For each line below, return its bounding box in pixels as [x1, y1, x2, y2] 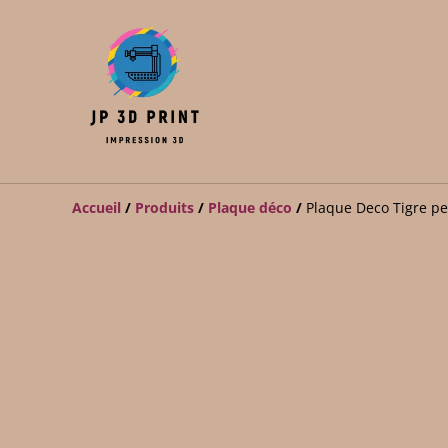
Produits [135, 198, 194, 217]
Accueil [72, 198, 121, 217]
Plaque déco [208, 198, 292, 217]
